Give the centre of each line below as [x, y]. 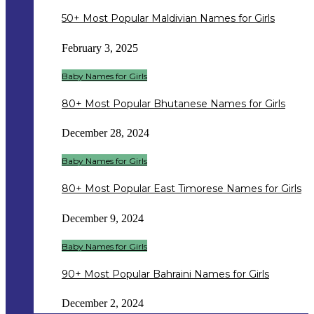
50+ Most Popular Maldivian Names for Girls [168, 19]
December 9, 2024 [103, 218]
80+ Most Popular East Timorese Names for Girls [182, 189]
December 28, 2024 [105, 133]
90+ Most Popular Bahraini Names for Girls [165, 274]
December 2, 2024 [103, 303]
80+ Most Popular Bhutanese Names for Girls [173, 103]
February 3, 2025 [100, 48]
